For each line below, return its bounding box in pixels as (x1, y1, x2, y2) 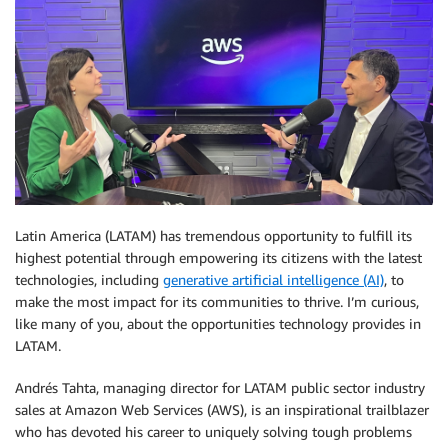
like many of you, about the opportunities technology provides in (15, 315, 421, 333)
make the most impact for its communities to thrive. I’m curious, (15, 293, 419, 311)
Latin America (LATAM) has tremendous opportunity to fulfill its (15, 227, 412, 245)
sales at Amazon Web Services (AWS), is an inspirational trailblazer (15, 401, 429, 419)
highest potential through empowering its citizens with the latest (15, 249, 422, 267)
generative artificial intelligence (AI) (163, 271, 384, 289)
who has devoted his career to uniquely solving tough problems (15, 423, 412, 441)
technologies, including (15, 271, 163, 289)
